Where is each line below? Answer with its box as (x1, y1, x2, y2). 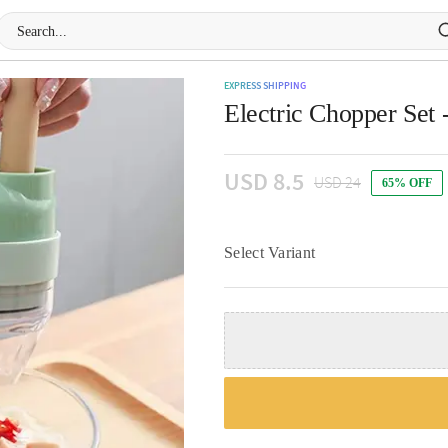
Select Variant (224, 244, 316, 261)
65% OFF (382, 176, 432, 190)
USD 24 (314, 172, 361, 194)
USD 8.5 (224, 165, 304, 200)
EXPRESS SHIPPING (224, 79, 306, 93)
